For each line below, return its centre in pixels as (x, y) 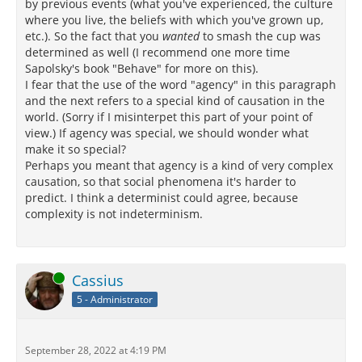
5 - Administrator (115, 299)
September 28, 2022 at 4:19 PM (96, 350)
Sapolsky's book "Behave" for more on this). (142, 68)
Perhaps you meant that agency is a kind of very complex (179, 165)
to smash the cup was (260, 36)
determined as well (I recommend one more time (158, 52)
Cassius (98, 280)
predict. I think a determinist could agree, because (162, 198)
